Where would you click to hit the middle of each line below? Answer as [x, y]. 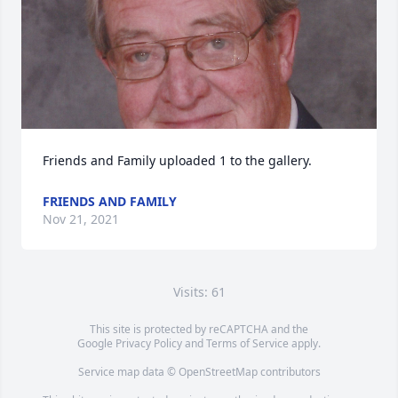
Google [96, 343]
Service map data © [128, 372]
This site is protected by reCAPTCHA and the [199, 329]
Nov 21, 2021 [81, 219]
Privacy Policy [149, 343]
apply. [305, 343]
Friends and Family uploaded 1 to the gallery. [177, 160]
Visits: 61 [199, 292]
